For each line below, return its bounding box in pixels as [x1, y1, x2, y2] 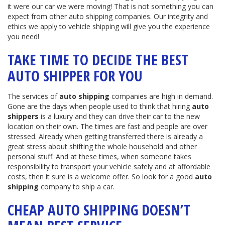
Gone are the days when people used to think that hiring [8, 101, 192, 111]
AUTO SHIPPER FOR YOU [8, 66, 143, 86]
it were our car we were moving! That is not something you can [8, 2, 213, 12]
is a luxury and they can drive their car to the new [39, 111, 200, 122]
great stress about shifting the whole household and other [8, 142, 197, 152]
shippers [8, 111, 39, 122]
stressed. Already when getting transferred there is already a [8, 132, 203, 142]
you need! [8, 32, 39, 42]
